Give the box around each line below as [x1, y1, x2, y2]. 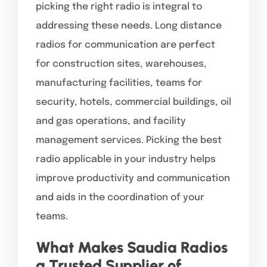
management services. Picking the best [36, 135, 222, 145]
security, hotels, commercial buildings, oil [36, 97, 231, 107]
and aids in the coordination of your [36, 192, 204, 203]
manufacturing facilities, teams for [36, 77, 202, 88]
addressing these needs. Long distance [36, 20, 222, 31]
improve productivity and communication [36, 173, 230, 184]
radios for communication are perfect [36, 39, 215, 50]
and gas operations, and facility [36, 116, 186, 126]
